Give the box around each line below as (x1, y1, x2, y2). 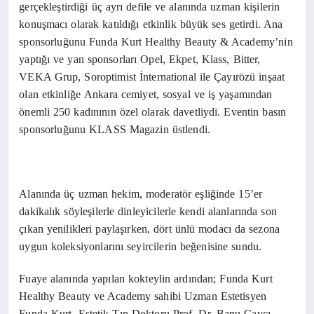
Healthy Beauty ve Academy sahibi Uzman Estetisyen (19, 289, 270, 302)
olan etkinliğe (19, 88, 81, 100)
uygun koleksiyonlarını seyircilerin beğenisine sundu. (19, 240, 262, 252)
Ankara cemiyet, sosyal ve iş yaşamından (81, 88, 273, 100)
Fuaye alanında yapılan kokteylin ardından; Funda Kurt (19, 272, 273, 285)
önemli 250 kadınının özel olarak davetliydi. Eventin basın (19, 105, 287, 118)
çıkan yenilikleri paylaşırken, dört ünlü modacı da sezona (19, 222, 280, 235)
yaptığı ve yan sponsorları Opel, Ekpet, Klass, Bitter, (19, 53, 261, 65)
